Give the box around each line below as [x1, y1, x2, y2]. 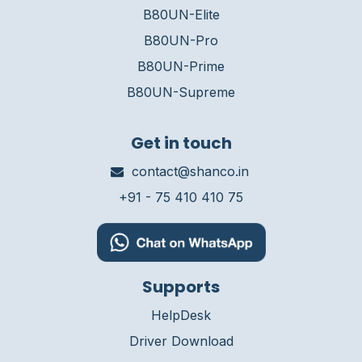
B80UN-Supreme [127, 83, 235, 100]
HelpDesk [151, 307, 211, 324]
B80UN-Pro [144, 32, 218, 48]
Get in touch [130, 131, 232, 154]
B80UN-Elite [142, 6, 220, 23]
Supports [142, 276, 220, 299]
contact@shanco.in [132, 162, 250, 179]
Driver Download [128, 333, 234, 350]
